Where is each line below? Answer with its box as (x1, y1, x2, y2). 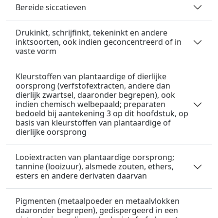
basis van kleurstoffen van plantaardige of (16, 117, 171, 128)
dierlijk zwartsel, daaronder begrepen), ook (16, 90, 175, 100)
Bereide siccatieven (16, 1, 86, 13)
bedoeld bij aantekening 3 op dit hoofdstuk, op (16, 108, 188, 119)
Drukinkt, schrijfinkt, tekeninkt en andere (16, 27, 167, 38)
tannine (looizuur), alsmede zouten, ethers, (16, 161, 174, 172)
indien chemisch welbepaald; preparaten (16, 99, 165, 109)
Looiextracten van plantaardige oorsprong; (16, 152, 174, 163)
